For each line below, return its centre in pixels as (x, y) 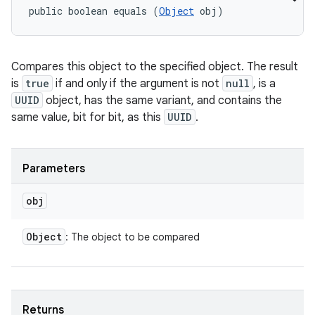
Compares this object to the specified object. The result (155, 67)
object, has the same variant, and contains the (162, 101)
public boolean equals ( (94, 11)
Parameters (54, 169)
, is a (264, 84)
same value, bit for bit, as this (88, 117)
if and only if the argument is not (137, 84)
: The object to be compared (133, 237)
